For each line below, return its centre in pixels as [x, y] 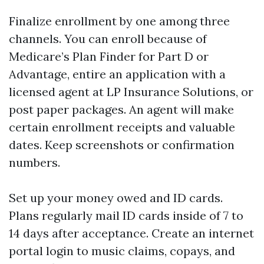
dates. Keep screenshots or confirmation [122, 145]
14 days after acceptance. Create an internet [131, 233]
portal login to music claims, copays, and [122, 251]
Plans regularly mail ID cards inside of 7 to [126, 215]
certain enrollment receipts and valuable [122, 127]
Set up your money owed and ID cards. [116, 198]
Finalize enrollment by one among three [119, 21]
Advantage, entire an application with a [117, 74]
